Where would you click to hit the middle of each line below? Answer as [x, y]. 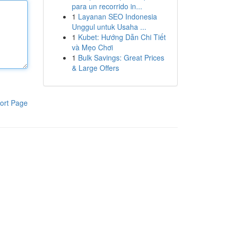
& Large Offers [95, 68]
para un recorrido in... [107, 6]
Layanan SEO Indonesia [117, 16]
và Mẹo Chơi [92, 47]
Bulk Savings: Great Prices [121, 57]
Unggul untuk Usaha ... [109, 27]
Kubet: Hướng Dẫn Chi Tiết [122, 37]
